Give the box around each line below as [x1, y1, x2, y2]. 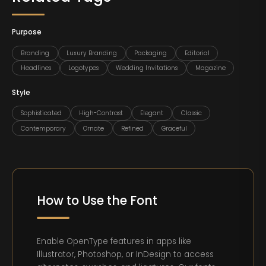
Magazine [195, 64, 226, 73]
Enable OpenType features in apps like [37, 236, 192, 248]
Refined [121, 123, 144, 133]
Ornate [83, 123, 104, 133]
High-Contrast [79, 109, 123, 118]
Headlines [20, 64, 51, 73]
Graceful [161, 123, 187, 133]
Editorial [184, 49, 210, 58]
